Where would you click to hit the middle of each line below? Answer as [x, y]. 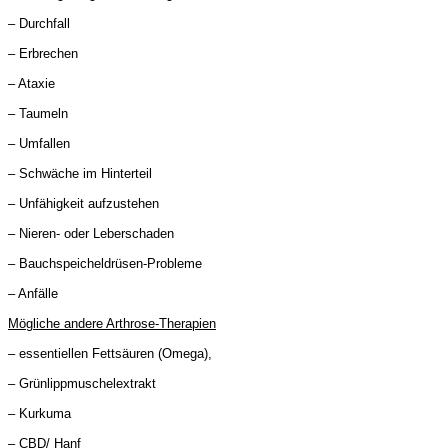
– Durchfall [39, 23]
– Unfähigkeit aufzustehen [83, 203]
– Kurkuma [39, 413]
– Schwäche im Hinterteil [80, 173]
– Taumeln [38, 113]
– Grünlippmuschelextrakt [82, 383]
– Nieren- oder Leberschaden [91, 233]
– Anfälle [33, 293]
